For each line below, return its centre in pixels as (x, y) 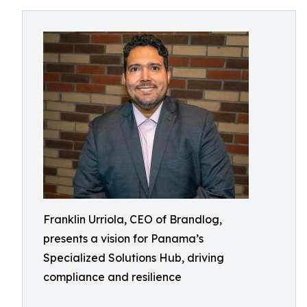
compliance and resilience (112, 277)
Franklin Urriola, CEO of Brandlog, (133, 219)
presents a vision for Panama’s (123, 238)
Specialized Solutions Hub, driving (134, 258)
